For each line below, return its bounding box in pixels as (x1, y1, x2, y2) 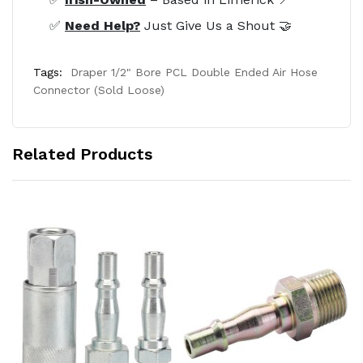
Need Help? (65, 17, 140, 33)
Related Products (12, 143, 152, 164)
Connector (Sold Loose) (33, 83, 164, 96)
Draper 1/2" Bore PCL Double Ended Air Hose (70, 65, 318, 79)
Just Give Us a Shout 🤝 (140, 17, 292, 33)
